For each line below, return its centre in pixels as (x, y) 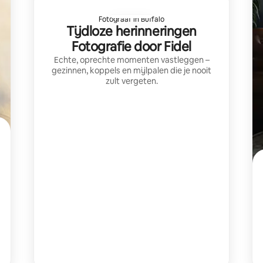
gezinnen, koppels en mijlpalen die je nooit (131, 70)
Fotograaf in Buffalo (131, 19)
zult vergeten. (131, 81)
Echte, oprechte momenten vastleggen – (131, 60)
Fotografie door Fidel (131, 46)
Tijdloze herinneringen (131, 31)
